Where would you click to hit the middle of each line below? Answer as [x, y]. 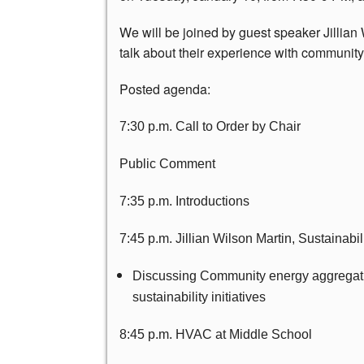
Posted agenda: [165, 89]
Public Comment [167, 164]
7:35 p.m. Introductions [184, 201]
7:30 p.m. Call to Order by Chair [210, 127]
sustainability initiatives [199, 297]
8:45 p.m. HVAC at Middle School [216, 335]
